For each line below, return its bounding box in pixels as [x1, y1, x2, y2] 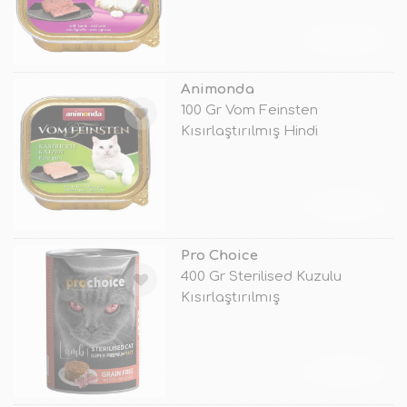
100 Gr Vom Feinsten [180, 103, 318, 118]
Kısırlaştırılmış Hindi [180, 124, 318, 139]
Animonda [180, 82, 254, 97]
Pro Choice [180, 248, 258, 264]
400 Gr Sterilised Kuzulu [180, 269, 342, 285]
